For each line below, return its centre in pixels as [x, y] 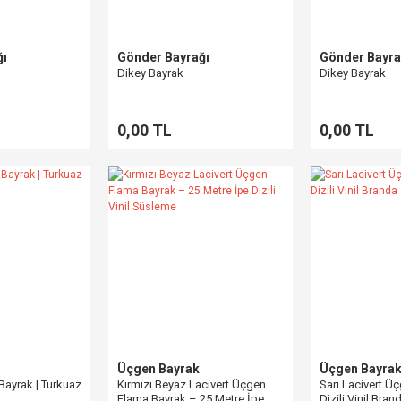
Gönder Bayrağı [163, 57]
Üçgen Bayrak [158, 369]
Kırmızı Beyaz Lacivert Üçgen [192, 384]
